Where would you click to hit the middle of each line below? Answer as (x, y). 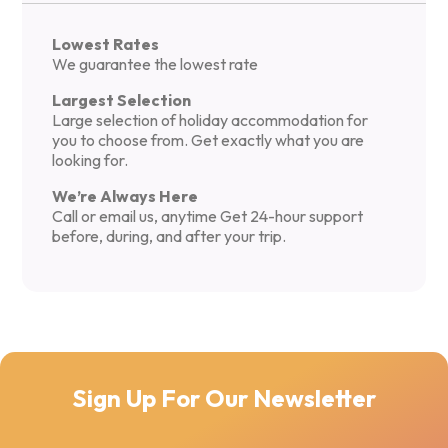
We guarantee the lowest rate (155, 64)
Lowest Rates (106, 44)
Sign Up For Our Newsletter (224, 397)
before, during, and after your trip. (169, 236)
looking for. (90, 160)
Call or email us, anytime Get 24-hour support (208, 216)
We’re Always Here (125, 196)
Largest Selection (122, 100)
